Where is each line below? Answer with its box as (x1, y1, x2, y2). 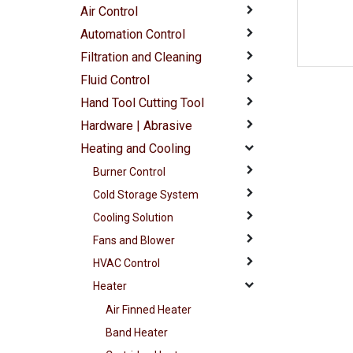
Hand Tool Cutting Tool (80, 95, 205, 110)
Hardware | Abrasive (80, 117, 193, 133)
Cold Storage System (93, 188, 199, 202)
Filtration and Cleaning (80, 49, 203, 65)
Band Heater (106, 326, 169, 340)
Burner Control (93, 165, 166, 179)
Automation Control (80, 26, 186, 42)
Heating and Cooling (80, 140, 191, 156)
